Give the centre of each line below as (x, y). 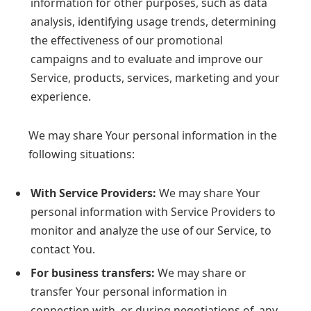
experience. (61, 97)
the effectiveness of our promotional (127, 41)
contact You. (63, 249)
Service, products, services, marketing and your (155, 78)
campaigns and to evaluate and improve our (147, 59)
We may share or (201, 272)
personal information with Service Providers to (153, 211)
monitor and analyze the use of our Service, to (151, 230)
